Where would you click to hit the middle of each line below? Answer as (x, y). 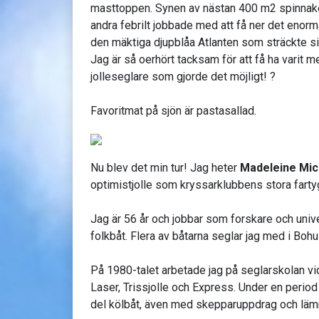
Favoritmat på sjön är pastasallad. (173, 110)
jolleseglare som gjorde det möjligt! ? (183, 76)
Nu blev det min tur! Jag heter (165, 167)
